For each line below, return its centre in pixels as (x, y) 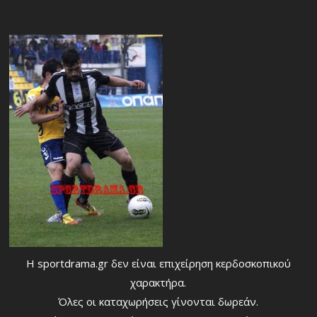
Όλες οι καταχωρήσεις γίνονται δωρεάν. (158, 302)
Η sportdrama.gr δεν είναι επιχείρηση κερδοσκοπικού (158, 264)
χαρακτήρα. (158, 283)
